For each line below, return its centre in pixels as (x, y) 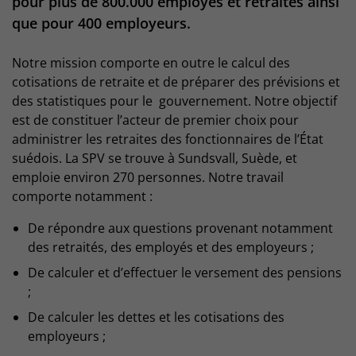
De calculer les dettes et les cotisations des (156, 317)
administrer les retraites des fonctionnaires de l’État (168, 139)
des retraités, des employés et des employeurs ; (171, 248)
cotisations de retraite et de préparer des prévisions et (176, 82)
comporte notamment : (82, 197)
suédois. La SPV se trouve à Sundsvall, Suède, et (155, 159)
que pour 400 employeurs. (101, 23)
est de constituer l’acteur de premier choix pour (155, 120)
